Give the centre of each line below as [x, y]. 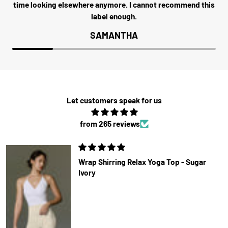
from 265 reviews [110, 124]
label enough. [114, 17]
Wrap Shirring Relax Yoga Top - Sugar [142, 162]
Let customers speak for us [114, 101]
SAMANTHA [114, 35]
